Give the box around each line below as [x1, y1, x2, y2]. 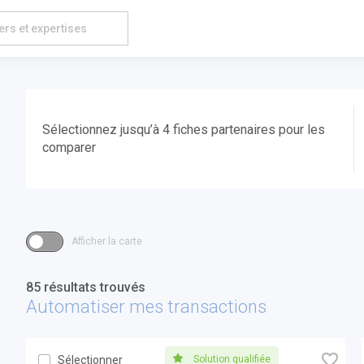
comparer [42, 140, 97, 155]
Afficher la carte [71, 236, 143, 248]
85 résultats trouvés [26, 279, 146, 296]
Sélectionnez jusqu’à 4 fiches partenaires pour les [42, 122, 326, 137]
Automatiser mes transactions [26, 297, 267, 318]
